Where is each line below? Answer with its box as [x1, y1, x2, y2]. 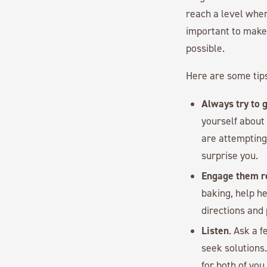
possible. [186, 41, 225, 54]
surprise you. [201, 148, 259, 162]
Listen [201, 223, 229, 237]
